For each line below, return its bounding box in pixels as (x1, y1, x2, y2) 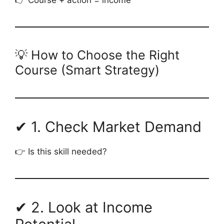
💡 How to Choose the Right (15, 47, 179, 62)
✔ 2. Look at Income (15, 198, 152, 216)
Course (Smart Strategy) (15, 62, 159, 77)
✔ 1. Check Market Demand (15, 117, 201, 135)
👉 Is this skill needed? (15, 146, 107, 156)
